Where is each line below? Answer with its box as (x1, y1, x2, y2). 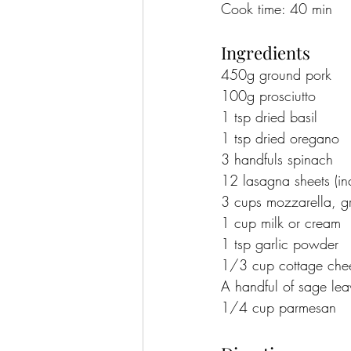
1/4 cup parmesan (221, 298, 336, 317)
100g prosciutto (221, 86, 316, 106)
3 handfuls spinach (221, 150, 333, 169)
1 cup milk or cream (221, 213, 341, 233)
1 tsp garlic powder (221, 234, 338, 254)
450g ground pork (221, 65, 331, 85)
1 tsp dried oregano (221, 128, 339, 148)
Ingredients (221, 41, 310, 65)
